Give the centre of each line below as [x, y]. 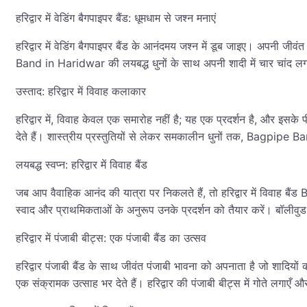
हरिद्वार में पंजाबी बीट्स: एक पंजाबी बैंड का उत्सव [111, 238]
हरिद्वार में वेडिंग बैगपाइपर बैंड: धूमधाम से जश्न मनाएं [116, 18]
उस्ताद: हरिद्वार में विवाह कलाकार [81, 91]
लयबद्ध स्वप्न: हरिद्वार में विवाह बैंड [82, 165]
